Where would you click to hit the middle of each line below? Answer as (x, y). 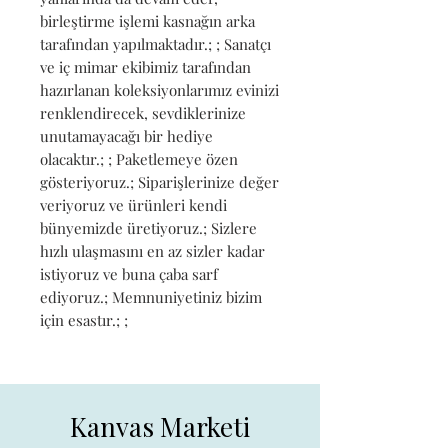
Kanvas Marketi (160, 426)
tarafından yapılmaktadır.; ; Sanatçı (155, 43)
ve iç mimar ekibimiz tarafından (145, 66)
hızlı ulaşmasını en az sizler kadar (152, 250)
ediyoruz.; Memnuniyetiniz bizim (151, 296)
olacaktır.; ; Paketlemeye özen (139, 158)
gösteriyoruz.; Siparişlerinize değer (159, 181)
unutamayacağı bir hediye (126, 135)
